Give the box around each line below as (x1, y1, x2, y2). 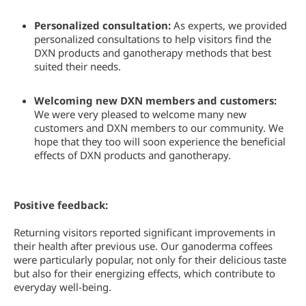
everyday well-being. (14, 280, 111, 294)
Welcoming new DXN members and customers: (34, 94, 277, 107)
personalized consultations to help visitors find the (34, 32, 271, 46)
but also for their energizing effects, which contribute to (14, 266, 275, 280)
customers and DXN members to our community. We (34, 121, 283, 135)
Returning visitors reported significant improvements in (14, 225, 275, 239)
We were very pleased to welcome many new (34, 107, 247, 121)
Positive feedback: (14, 198, 108, 212)
